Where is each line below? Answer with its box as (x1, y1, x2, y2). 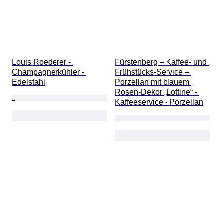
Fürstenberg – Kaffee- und (115, 58, 209, 67)
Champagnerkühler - (12, 68, 86, 77)
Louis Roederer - (12, 58, 73, 67)
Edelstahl (12, 78, 45, 87)
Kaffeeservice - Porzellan (115, 98, 203, 107)
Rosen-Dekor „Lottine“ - (115, 88, 199, 97)
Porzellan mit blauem (115, 78, 191, 87)
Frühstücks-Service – (115, 68, 191, 77)
